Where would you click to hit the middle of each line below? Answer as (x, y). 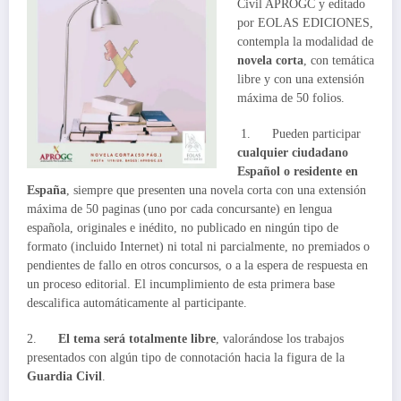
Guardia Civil (64, 377)
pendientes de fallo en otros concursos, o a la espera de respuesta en (197, 265)
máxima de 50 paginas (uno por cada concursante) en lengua (179, 209)
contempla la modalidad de (305, 41)
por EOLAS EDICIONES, (305, 22)
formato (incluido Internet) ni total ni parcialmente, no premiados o (198, 246)
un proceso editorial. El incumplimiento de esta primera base (181, 284)
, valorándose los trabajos (280, 339)
